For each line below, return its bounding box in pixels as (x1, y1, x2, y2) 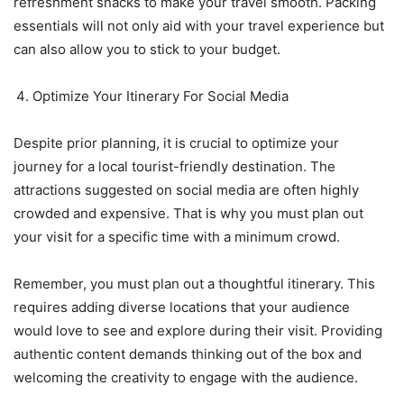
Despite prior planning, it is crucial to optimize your (14, 133, 339, 151)
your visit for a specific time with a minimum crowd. (14, 227, 344, 245)
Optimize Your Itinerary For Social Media (32, 87, 289, 105)
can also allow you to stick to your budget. (14, 40, 284, 58)
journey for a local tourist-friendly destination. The (14, 157, 335, 175)
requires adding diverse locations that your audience (14, 298, 350, 316)
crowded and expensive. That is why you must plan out (14, 204, 363, 222)
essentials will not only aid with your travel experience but (14, 16, 384, 34)
